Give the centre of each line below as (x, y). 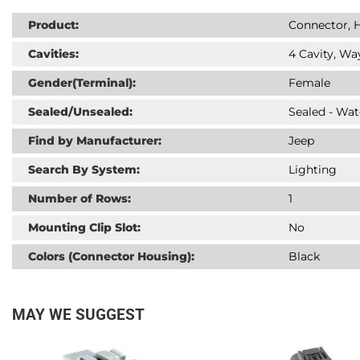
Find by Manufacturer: (95, 141)
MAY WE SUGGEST (78, 315)
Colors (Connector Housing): (111, 256)
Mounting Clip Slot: (84, 227)
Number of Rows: (80, 198)
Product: (53, 25)
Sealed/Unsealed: (80, 112)
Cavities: (53, 54)
